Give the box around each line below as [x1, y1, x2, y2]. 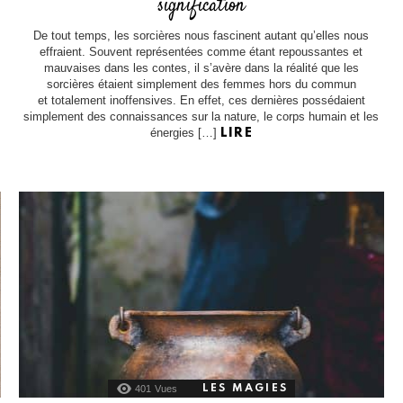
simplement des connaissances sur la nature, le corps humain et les [23, 110, 380, 124]
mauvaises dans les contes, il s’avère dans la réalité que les [43, 61, 359, 76]
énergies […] [149, 126, 220, 140]
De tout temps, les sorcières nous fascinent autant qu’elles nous [33, 29, 370, 43]
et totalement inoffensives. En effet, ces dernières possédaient [37, 94, 365, 108]
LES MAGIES [201, 382, 288, 394]
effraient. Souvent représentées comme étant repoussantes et [40, 45, 363, 59]
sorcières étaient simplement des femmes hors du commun [46, 77, 356, 92]
